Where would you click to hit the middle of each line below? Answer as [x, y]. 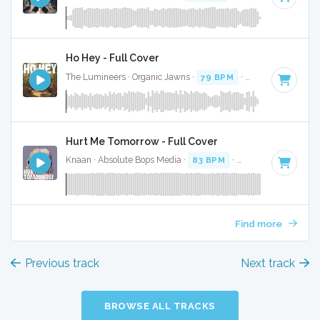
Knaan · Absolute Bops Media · [127, 160]
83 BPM [209, 160]
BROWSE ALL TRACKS [160, 306]
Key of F [259, 160]
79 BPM [217, 77]
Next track [267, 264]
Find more [259, 223]
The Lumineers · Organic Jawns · [131, 77]
